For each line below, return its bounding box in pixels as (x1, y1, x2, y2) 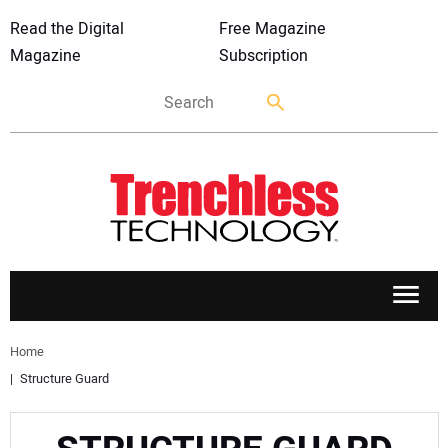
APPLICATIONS (30, 336, 149, 361)
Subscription (218, 44, 308, 68)
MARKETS (30, 393, 109, 418)
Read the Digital (10, 17, 124, 41)
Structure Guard (20, 370, 109, 389)
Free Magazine (218, 17, 326, 41)
